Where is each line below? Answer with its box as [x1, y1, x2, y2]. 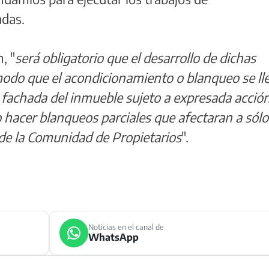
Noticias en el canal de [88, 222, 164, 232]
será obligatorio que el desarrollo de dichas [15, 49, 256, 66]
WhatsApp [88, 231, 139, 244]
